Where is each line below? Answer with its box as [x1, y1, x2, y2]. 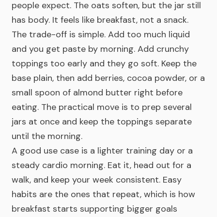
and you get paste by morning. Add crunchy [12, 43, 189, 55]
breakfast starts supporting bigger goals [12, 203, 177, 215]
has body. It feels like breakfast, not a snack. [12, 14, 188, 26]
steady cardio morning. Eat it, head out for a [12, 159, 191, 171]
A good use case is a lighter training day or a [12, 145, 193, 156]
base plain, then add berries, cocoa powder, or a [12, 72, 205, 84]
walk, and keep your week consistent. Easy [12, 174, 182, 186]
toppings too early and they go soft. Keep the [12, 58, 197, 69]
